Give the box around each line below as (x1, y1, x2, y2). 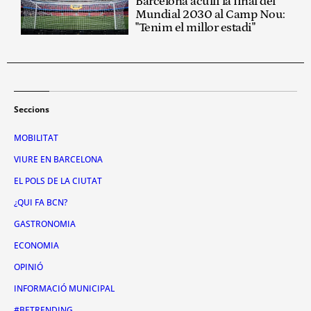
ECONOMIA (14, 239, 59, 251)
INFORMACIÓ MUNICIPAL (14, 282, 115, 294)
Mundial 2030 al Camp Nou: (135, 7, 285, 22)
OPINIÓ (14, 260, 43, 273)
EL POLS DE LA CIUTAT (14, 174, 102, 187)
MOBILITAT (14, 131, 58, 144)
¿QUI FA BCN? (14, 196, 67, 208)
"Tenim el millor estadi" (135, 20, 255, 35)
